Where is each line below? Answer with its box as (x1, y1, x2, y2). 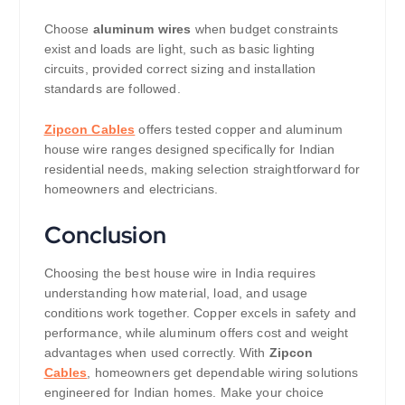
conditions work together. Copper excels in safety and (43, 306, 356, 321)
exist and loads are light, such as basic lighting (43, 42, 316, 57)
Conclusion (43, 219, 166, 251)
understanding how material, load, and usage (43, 286, 308, 301)
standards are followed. (43, 81, 181, 97)
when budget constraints (191, 22, 338, 37)
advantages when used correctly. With (43, 345, 269, 361)
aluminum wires (92, 22, 192, 37)
